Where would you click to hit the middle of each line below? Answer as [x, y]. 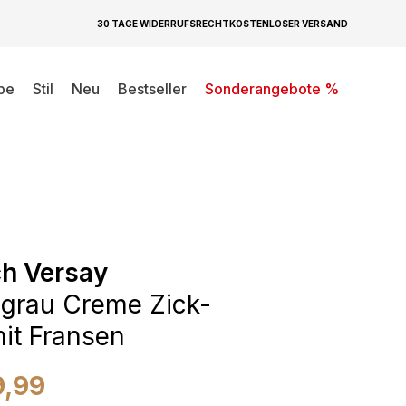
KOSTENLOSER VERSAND [289, 23]
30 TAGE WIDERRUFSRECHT [163, 23]
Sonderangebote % [272, 89]
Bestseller [152, 89]
